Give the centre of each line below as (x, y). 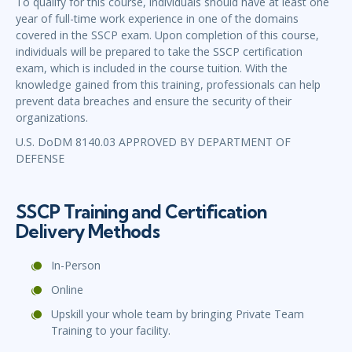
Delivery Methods (88, 232)
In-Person (76, 266)
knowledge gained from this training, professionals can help (168, 85)
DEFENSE (40, 159)
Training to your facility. (111, 331)
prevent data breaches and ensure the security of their (154, 101)
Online (67, 290)
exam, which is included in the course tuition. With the (152, 68)
